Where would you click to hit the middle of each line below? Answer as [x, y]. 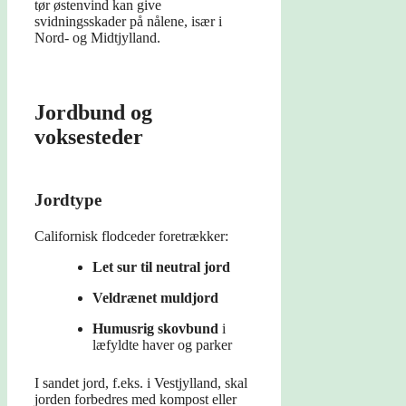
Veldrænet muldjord [155, 298]
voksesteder [89, 137]
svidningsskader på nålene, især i [128, 22]
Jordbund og [93, 113]
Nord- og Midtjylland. [97, 38]
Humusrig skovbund [155, 329]
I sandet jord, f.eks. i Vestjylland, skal [141, 383]
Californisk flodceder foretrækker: [131, 237]
